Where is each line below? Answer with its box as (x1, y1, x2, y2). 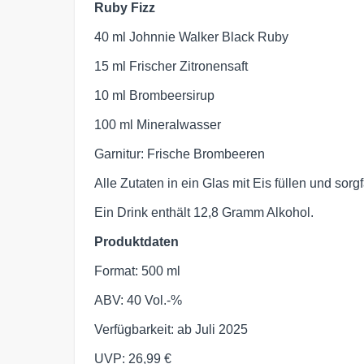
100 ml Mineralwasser (94, 117, 221, 132)
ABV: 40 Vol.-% (94, 292, 182, 307)
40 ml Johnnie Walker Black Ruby (94, 29, 288, 44)
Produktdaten (94, 234, 179, 249)
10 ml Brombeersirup (94, 88, 214, 102)
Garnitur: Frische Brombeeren (94, 146, 265, 161)
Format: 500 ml (94, 263, 180, 278)
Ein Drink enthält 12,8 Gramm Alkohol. (94, 205, 314, 219)
